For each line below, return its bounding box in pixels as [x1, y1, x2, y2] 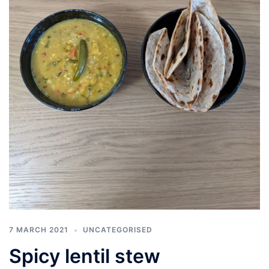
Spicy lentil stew [9, 244, 160, 268]
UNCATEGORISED [83, 225, 153, 234]
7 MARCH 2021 [9, 225, 68, 234]
